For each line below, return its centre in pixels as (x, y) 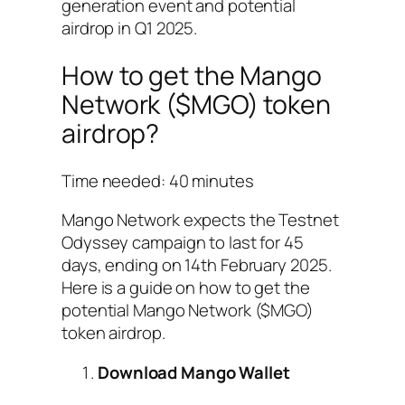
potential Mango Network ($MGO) (188, 311)
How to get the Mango (192, 75)
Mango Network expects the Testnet (200, 220)
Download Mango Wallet (194, 372)
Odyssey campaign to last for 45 (183, 243)
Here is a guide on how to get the (186, 288)
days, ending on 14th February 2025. (197, 265)
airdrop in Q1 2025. (130, 28)
